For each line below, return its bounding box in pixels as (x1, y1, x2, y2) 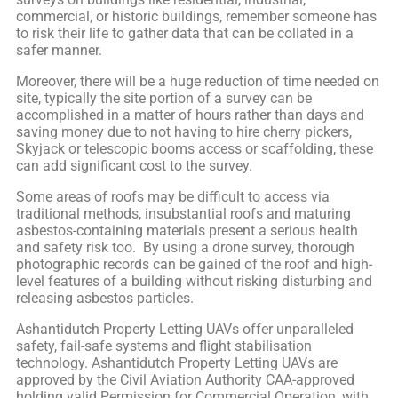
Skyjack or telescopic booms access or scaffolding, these (16, 140, 373, 158)
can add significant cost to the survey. (16, 157, 259, 175)
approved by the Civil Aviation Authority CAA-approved (16, 371, 354, 389)
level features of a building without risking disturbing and (16, 273, 372, 291)
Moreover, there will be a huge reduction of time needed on (16, 73, 379, 91)
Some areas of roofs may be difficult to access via (16, 188, 330, 206)
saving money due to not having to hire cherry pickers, (16, 123, 352, 141)
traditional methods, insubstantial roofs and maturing (16, 205, 351, 223)
